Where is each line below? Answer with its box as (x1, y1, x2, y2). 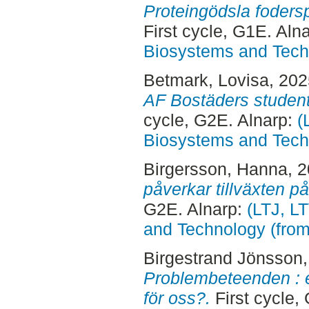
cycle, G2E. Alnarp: (143, 110, 297, 130)
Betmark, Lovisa (143, 70, 269, 90)
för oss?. (143, 288, 210, 308)
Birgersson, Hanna (143, 159, 288, 179)
